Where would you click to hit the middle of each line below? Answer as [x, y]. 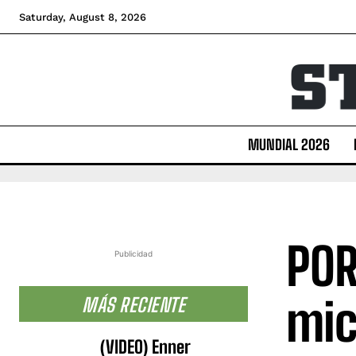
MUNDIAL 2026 [288, 144]
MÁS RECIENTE [133, 304]
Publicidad [133, 253]
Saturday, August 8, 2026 [83, 17]
